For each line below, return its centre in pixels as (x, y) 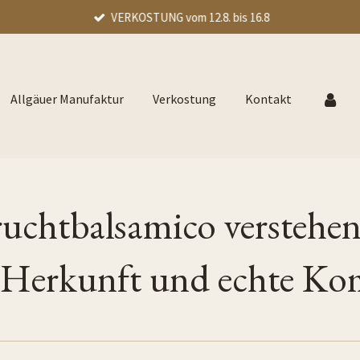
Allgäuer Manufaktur (67, 99)
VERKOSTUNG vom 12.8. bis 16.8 (190, 17)
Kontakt (269, 99)
